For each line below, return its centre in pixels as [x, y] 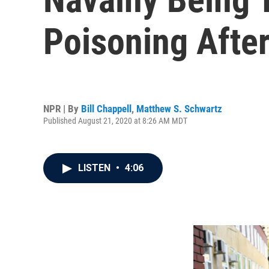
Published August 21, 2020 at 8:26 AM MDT [115, 120]
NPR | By [62, 108]
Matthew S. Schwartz [179, 108]
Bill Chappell [106, 108]
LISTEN [95, 168]
